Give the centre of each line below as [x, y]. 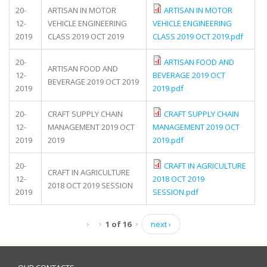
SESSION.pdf [176, 192]
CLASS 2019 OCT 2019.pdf [198, 36]
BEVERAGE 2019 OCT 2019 [93, 82]
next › [161, 224]
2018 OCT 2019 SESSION [90, 185]
